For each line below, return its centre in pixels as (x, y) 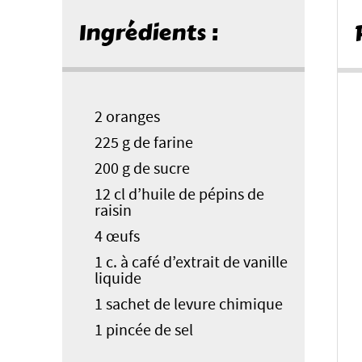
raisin (113, 211)
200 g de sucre (142, 169)
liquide (118, 279)
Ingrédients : (148, 33)
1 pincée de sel (144, 330)
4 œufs (117, 237)
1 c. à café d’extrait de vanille (191, 263)
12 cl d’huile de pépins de (179, 195)
